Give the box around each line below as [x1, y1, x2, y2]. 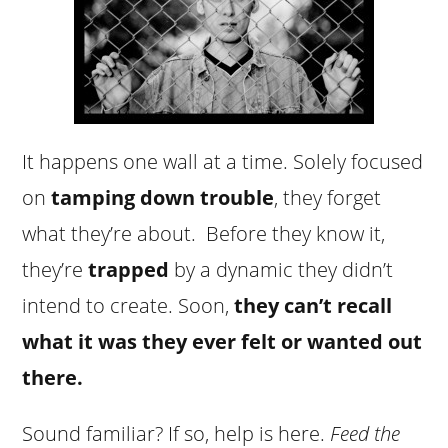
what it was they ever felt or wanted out [22, 327, 423, 355]
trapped [83, 255, 170, 283]
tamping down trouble [51, 183, 275, 211]
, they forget [274, 183, 382, 211]
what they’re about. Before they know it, [22, 219, 386, 247]
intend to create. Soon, [22, 291, 235, 319]
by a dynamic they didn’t [169, 255, 394, 283]
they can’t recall [234, 291, 393, 319]
